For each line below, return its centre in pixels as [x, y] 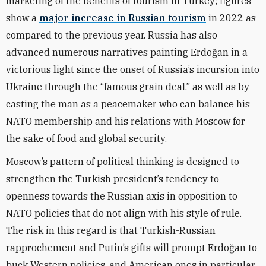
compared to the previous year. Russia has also [112, 35]
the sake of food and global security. [86, 138]
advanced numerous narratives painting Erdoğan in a [127, 52]
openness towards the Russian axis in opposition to [122, 196]
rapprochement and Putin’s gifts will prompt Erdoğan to [132, 248]
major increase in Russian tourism [123, 18]
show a [23, 18]
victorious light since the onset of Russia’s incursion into [133, 69]
